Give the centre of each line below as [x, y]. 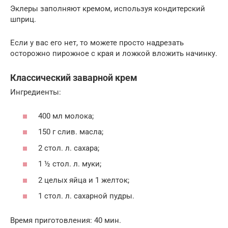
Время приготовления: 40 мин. [66, 221]
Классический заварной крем [74, 78]
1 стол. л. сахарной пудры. [86, 196]
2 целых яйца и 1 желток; [84, 180]
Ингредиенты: [36, 92]
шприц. [23, 20]
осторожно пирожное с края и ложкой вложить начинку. [114, 54]
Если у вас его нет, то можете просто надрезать [97, 43]
